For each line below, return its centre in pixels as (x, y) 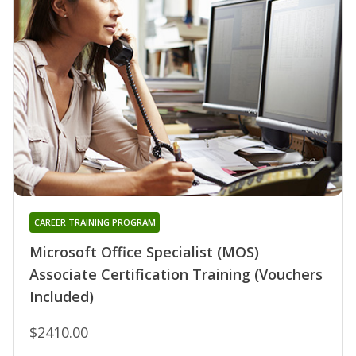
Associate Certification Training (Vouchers (176, 274)
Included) (62, 296)
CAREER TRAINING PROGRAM (95, 222)
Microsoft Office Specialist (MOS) (144, 252)
